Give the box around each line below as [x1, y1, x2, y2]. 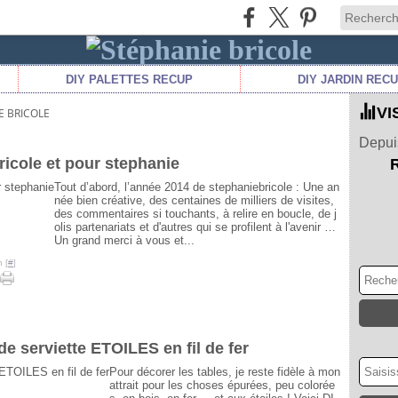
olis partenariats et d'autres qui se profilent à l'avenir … [54, 220, 336, 234]
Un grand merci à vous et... [54, 234, 195, 247]
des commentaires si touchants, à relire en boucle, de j [54, 207, 337, 220]
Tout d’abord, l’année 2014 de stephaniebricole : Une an [54, 180, 339, 194]
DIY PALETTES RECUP [66, 72, 193, 86]
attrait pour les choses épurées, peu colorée [109, 378, 335, 392]
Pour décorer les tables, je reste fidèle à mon [109, 365, 340, 378]
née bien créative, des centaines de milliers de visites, [54, 194, 334, 207]
